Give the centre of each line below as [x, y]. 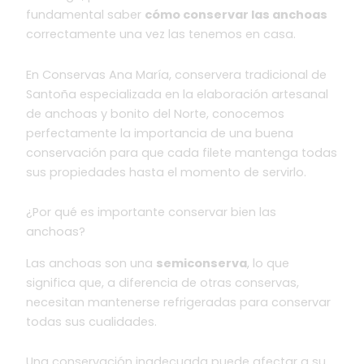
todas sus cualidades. [92, 321]
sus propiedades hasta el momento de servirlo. [167, 172]
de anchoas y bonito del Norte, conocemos [156, 113]
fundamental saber [86, 15]
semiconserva [202, 263]
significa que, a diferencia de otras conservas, [163, 282]
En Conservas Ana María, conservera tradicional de [177, 74]
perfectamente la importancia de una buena [160, 133]
